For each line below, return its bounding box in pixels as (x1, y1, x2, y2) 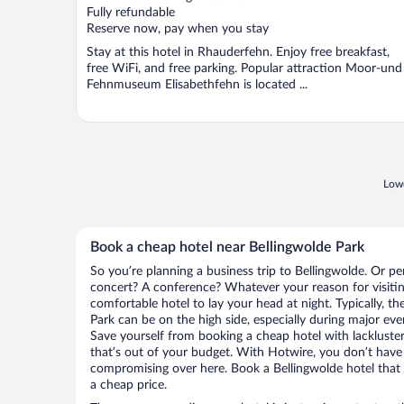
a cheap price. (90, 379, 167, 392)
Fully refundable (87, 6, 175, 20)
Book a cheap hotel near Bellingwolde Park (90, 240, 364, 255)
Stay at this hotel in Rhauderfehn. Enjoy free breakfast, (87, 46, 390, 60)
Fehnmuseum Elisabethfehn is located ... (87, 78, 308, 92)
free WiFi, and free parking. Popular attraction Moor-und (87, 62, 402, 76)
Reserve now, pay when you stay (87, 23, 269, 36)
